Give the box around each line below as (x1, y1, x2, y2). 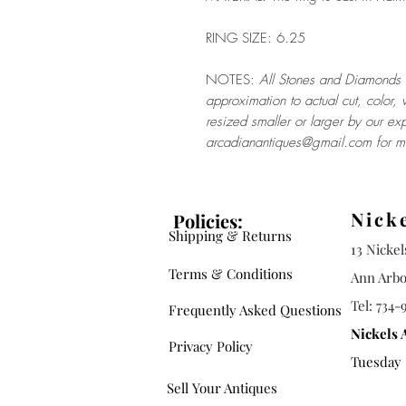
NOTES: (206, 71, 259, 89)
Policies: (173, 208, 243, 233)
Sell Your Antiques (167, 379, 277, 397)
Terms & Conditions (169, 265, 293, 283)
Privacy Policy (169, 337, 253, 355)
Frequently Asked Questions (169, 301, 342, 319)
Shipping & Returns (169, 227, 292, 245)
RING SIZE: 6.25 (206, 29, 305, 47)
